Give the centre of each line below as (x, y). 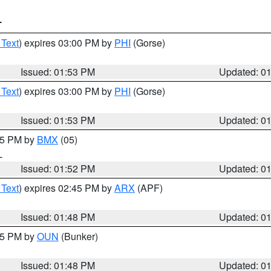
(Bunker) (78, 236)
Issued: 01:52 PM (58, 168)
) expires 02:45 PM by (67, 188)
